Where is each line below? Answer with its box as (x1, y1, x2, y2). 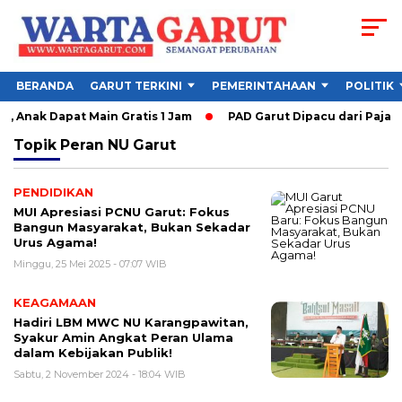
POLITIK (345, 79, 394, 93)
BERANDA (16, 79, 74, 93)
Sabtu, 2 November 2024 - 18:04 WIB (13, 368, 186, 381)
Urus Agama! (13, 235, 97, 250)
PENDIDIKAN (13, 185, 93, 200)
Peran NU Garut (60, 136, 176, 154)
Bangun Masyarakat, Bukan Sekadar (13, 220, 250, 235)
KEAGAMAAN (13, 295, 96, 310)
